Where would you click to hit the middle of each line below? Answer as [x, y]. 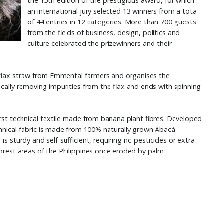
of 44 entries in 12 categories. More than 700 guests [111, 22]
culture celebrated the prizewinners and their [99, 44]
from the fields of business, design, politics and [103, 33]
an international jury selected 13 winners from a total [112, 11]
